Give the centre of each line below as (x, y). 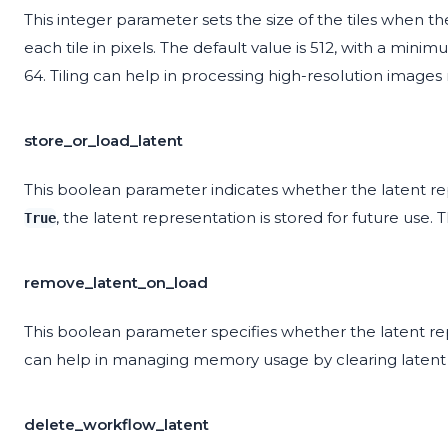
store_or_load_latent (103, 141)
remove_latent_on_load (116, 283)
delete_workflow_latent (116, 425)
